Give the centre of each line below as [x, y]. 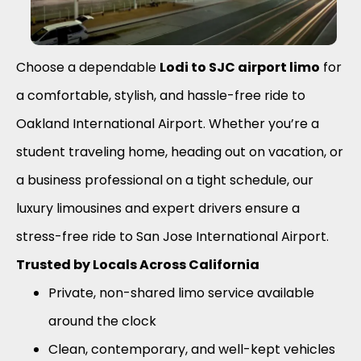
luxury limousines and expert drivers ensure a [158, 208]
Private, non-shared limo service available [181, 293]
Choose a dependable [88, 67]
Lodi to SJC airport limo [240, 67]
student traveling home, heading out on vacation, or [180, 151]
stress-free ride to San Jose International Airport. [172, 236]
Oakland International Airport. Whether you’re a [168, 123]
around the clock [102, 321]
